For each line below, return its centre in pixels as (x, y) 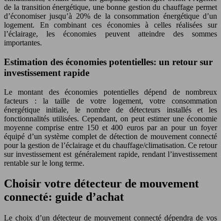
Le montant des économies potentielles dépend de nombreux (110, 92)
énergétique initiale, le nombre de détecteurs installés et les (110, 110)
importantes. (23, 43)
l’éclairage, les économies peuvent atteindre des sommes (110, 34)
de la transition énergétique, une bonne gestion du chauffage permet (110, 7)
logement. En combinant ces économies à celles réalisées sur (110, 25)
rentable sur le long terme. (44, 163)
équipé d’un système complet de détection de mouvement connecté (110, 136)
